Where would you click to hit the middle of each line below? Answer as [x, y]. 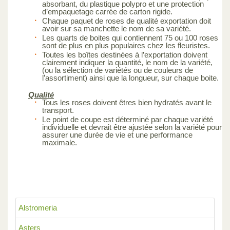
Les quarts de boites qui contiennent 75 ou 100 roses [130, 37]
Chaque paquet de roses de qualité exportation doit [127, 21]
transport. [58, 110]
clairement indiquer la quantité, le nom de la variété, [127, 62]
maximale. [60, 142]
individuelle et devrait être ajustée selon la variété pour [132, 127]
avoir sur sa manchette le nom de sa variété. [117, 28]
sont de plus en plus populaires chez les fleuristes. [126, 45]
